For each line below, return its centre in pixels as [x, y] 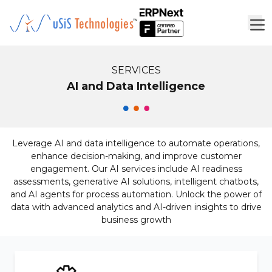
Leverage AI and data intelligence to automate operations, [136, 143]
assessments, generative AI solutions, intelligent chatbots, [136, 182]
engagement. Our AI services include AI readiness [136, 169]
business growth [136, 220]
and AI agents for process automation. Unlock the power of [136, 194]
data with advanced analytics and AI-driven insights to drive [136, 207]
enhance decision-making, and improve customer [136, 156]
